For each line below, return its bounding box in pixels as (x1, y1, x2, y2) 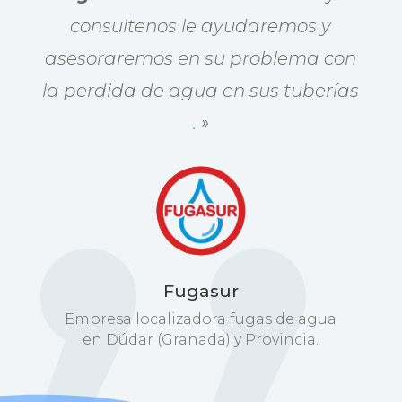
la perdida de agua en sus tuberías (42, 79, 360, 101)
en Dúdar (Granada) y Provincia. (83, 330, 319, 348)
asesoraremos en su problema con (45, 47, 357, 69)
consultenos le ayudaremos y (70, 14, 332, 37)
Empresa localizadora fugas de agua (65, 310, 337, 328)
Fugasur (162, 280, 239, 301)
